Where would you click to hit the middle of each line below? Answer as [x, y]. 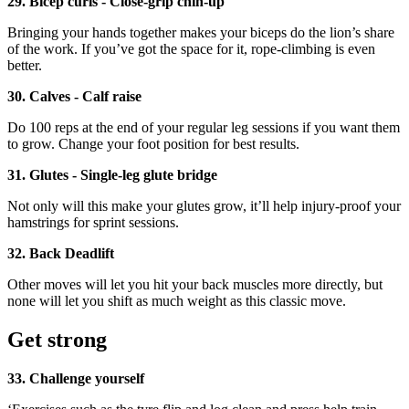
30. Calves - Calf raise [74, 97]
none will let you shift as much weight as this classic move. [177, 301]
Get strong [57, 340]
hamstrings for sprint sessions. [95, 223]
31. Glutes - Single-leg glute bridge [112, 175]
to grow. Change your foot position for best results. [155, 144]
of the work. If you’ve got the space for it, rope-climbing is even [191, 49]
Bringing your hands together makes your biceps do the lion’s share [201, 33]
